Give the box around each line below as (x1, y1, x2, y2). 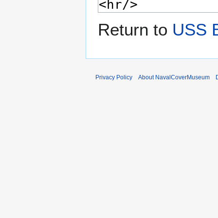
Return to (98, 20, 172, 39)
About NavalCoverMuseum (138, 74, 210, 81)
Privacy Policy (95, 74, 132, 81)
